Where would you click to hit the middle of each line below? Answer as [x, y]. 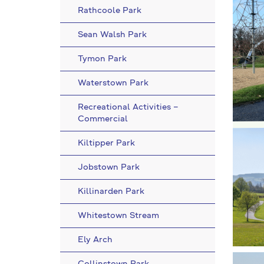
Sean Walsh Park [112, 35]
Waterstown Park [113, 83]
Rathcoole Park [110, 11]
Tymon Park [102, 59]
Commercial [103, 119]
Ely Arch [95, 240]
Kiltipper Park [106, 143]
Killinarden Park [111, 192]
